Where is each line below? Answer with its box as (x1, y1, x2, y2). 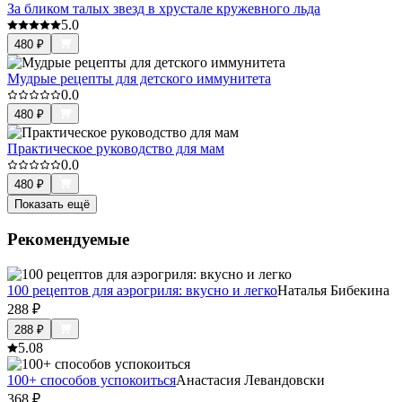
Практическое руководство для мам (7, 140, 224, 156)
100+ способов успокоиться (7, 372, 176, 389)
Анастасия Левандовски (176, 372, 325, 389)
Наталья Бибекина (277, 283, 389, 299)
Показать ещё (14, 197, 90, 211)
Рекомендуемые (7, 230, 129, 249)
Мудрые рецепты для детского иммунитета (7, 70, 271, 86)
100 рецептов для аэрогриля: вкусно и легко (7, 283, 277, 299)
